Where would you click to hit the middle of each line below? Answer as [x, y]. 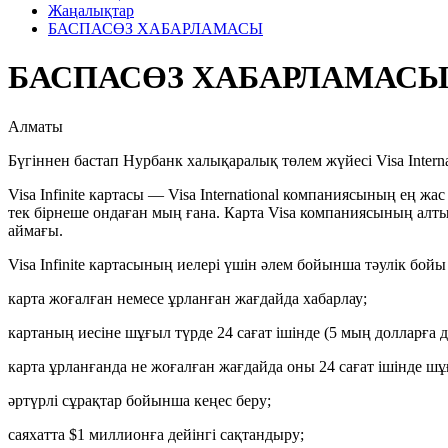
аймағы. [35, 230]
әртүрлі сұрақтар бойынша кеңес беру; [139, 400]
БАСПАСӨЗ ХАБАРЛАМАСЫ [155, 28]
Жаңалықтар [91, 10]
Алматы [35, 126]
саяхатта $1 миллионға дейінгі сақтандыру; [156, 434]
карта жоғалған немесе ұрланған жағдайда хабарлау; [187, 298]
